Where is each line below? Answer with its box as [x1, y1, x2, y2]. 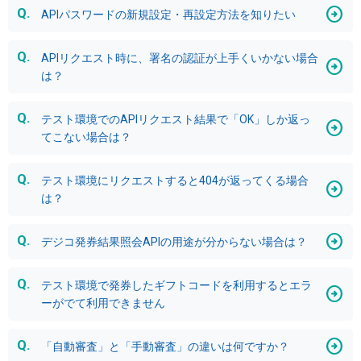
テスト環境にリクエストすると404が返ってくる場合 [41, 173, 309, 187]
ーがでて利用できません [41, 296, 165, 309]
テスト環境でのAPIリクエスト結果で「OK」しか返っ [41, 112, 310, 126]
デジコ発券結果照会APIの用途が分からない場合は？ [41, 234, 307, 248]
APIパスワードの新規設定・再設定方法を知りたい [41, 7, 296, 21]
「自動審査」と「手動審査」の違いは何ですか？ [41, 339, 289, 353]
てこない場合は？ [41, 130, 131, 143]
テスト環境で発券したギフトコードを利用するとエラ [41, 278, 312, 292]
